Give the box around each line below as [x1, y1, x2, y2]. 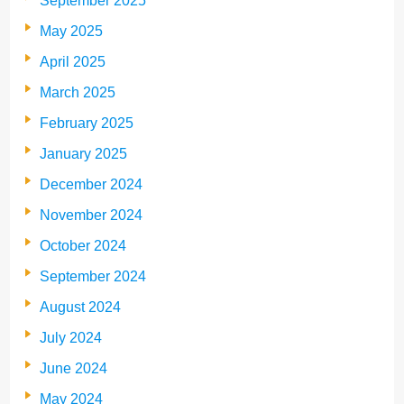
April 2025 [40, 53, 106, 69]
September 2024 [40, 268, 146, 284]
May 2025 [40, 23, 103, 39]
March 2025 [40, 84, 115, 100]
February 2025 [40, 115, 133, 131]
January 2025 [40, 145, 127, 161]
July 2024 [40, 329, 102, 345]
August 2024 [40, 298, 121, 315]
